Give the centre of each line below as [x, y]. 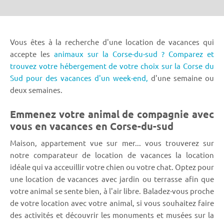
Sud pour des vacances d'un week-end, [79, 77]
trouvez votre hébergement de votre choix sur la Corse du [112, 65]
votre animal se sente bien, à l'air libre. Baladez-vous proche [112, 190]
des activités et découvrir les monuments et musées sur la [112, 214]
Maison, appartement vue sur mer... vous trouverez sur [112, 142]
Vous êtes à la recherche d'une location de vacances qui [112, 41]
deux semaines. [36, 89]
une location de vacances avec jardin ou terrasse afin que [112, 178]
